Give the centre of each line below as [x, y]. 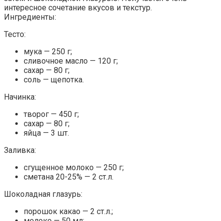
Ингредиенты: [30, 17]
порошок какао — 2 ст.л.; [68, 212]
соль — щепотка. [54, 80]
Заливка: [20, 150]
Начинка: [20, 97]
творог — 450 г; [51, 114]
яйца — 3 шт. [46, 133]
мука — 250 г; [48, 52]
